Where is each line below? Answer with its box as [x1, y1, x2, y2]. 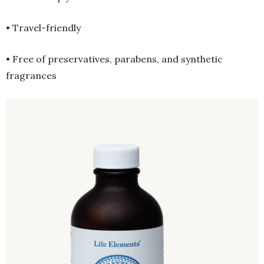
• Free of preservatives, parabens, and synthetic [6, 52, 223, 65]
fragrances [6, 69, 57, 81]
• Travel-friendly [6, 21, 81, 34]
